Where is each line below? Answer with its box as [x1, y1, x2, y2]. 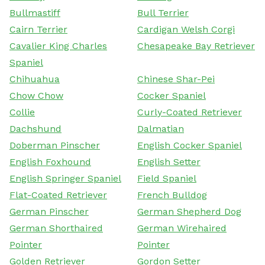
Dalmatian [137, 122, 184, 134]
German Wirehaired [137, 222, 227, 234]
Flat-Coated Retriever [9, 189, 107, 201]
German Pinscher [9, 205, 89, 217]
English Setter [137, 156, 201, 167]
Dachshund [9, 122, 62, 134]
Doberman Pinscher [9, 139, 100, 151]
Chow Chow [9, 89, 63, 101]
